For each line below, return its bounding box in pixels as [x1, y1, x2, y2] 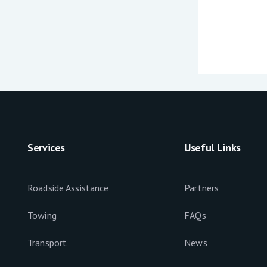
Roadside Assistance [27, 181, 109, 194]
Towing [27, 209, 57, 221]
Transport [27, 236, 67, 249]
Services [27, 140, 66, 154]
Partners [184, 181, 219, 194]
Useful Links [184, 140, 241, 154]
